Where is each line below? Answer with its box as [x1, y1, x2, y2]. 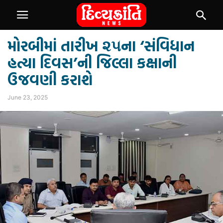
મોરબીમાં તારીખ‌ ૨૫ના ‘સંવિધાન [7, 34, 195, 57]
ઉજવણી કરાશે [7, 68, 93, 91]
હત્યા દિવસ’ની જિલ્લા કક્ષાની [7, 51, 177, 74]
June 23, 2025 [7, 94, 48, 101]
